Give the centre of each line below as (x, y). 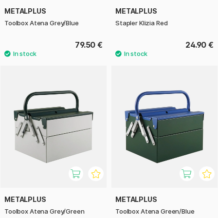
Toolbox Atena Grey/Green (45, 211)
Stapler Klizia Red (142, 23)
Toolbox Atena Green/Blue (155, 211)
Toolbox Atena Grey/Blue (42, 23)
